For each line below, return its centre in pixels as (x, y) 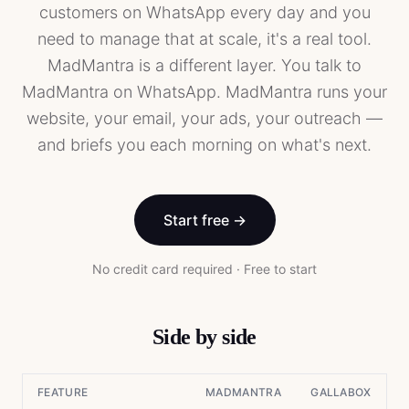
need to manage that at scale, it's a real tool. (204, 39)
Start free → (204, 220)
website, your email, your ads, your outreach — (204, 118)
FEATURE (63, 392)
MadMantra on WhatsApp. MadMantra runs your (204, 92)
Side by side (204, 337)
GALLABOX (341, 392)
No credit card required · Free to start (204, 269)
